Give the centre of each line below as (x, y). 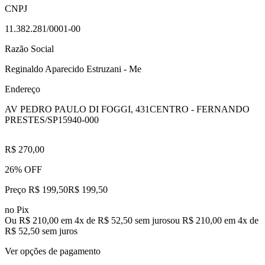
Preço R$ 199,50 (36, 189)
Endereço (22, 89)
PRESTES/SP (31, 119)
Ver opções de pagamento (53, 251)
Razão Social (29, 49)
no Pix (17, 209)
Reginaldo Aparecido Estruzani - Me (73, 69)
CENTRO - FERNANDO (200, 109)
